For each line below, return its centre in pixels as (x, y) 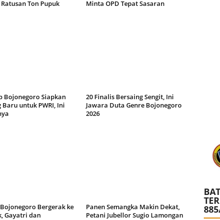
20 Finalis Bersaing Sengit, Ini (130, 96)
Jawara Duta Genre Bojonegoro (134, 105)
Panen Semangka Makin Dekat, (133, 206)
